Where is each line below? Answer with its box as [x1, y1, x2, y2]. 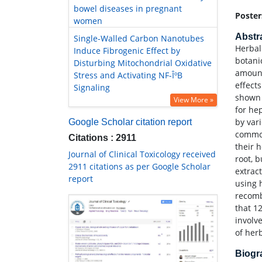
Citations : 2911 [68, 133, 136, 143]
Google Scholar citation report [68, 117, 192, 127]
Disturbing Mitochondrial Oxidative [74, 57, 212, 69]
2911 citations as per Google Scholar [68, 161, 211, 173]
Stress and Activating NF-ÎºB [74, 70, 182, 81]
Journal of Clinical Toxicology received [68, 149, 216, 160]
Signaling [74, 82, 110, 94]
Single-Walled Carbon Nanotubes [74, 33, 204, 44]
